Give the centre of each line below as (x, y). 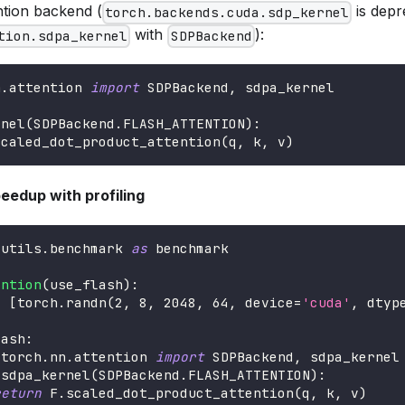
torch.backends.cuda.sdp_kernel (227, 13)
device (265, 303)
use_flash (86, 285)
